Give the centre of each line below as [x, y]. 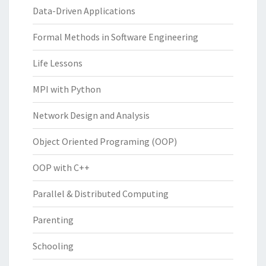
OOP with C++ [61, 167]
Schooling [53, 246]
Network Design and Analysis [91, 115]
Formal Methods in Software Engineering [115, 37]
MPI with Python [67, 89]
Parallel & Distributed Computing [101, 193]
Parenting [53, 219]
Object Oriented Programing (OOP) [105, 141]
